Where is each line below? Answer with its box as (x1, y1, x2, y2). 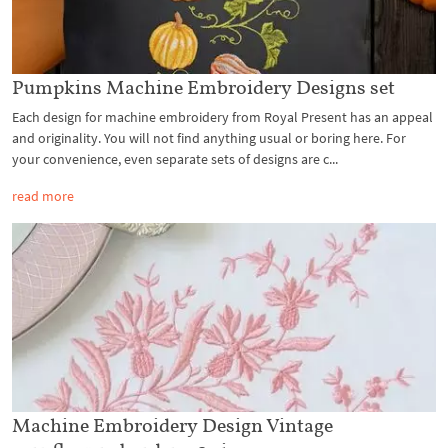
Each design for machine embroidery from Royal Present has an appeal (12, 108, 433, 127)
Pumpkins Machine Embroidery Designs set (12, 75, 395, 100)
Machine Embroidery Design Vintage (12, 412, 333, 437)
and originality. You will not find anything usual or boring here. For (12, 129, 406, 148)
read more (12, 187, 74, 206)
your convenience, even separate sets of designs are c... (12, 150, 338, 169)
